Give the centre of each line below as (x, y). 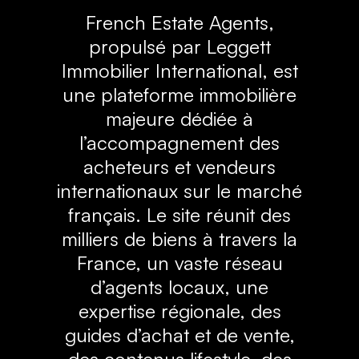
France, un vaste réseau (179, 262)
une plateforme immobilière (179, 94)
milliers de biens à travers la (179, 238)
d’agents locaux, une (179, 286)
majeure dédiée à (179, 118)
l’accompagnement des (179, 142)
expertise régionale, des (179, 311)
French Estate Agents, (179, 22)
